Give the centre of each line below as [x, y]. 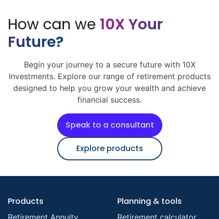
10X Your [131, 24]
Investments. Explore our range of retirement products [109, 76]
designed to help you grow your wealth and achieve [109, 88]
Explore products [109, 148]
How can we [54, 24]
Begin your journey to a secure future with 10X [109, 64]
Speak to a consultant [109, 125]
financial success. [109, 99]
